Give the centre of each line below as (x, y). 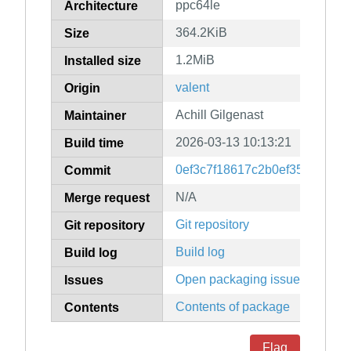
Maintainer (95, 116)
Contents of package (233, 307)
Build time (94, 143)
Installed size (103, 61)
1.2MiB (195, 60)
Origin (82, 89)
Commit (87, 171)
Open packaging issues (241, 280)
